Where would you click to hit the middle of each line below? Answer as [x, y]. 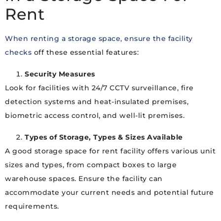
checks [18, 53]
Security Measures [60, 74]
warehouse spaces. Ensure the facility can [84, 179]
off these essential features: [85, 53]
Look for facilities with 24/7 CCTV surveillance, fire [99, 88]
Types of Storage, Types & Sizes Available [104, 137]
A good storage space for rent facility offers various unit [110, 151]
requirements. [32, 206]
